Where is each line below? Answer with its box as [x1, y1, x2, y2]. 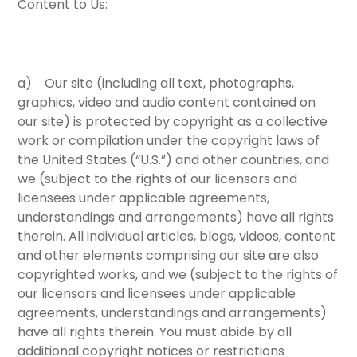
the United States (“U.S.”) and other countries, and [18, 150, 330, 169]
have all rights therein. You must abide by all [18, 322, 292, 341]
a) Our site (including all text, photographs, [18, 73, 295, 92]
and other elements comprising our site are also [18, 245, 320, 265]
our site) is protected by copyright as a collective [18, 112, 328, 131]
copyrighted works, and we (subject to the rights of [18, 265, 339, 284]
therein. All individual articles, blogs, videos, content [18, 226, 336, 245]
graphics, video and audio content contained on [18, 92, 316, 112]
